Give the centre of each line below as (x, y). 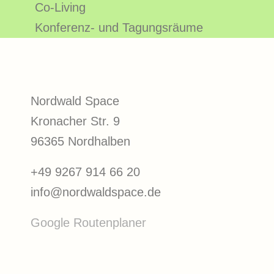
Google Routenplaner (88, 223)
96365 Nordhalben (80, 141)
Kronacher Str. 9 (75, 121)
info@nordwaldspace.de (96, 192)
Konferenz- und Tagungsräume (119, 28)
